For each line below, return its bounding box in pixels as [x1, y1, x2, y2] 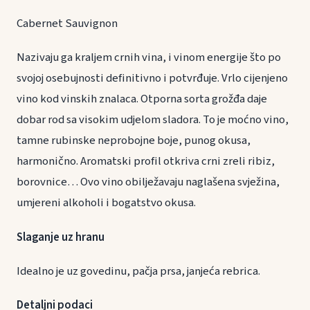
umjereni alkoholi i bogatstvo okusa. [17, 194, 196, 212]
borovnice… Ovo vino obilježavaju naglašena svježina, [17, 174, 280, 191]
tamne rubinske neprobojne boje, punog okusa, [17, 132, 250, 149]
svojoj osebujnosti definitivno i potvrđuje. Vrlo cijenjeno [17, 70, 288, 87]
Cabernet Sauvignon [17, 15, 118, 33]
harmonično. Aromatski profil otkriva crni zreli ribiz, [17, 153, 275, 170]
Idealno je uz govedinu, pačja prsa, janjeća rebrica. [17, 262, 260, 280]
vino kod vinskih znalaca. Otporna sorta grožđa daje [17, 91, 267, 108]
